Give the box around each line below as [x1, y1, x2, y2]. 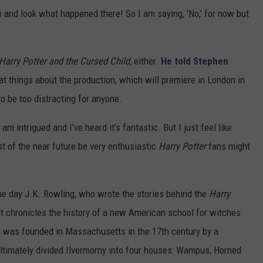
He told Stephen [161, 55, 228, 68]
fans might [206, 140, 250, 153]
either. [134, 55, 161, 68]
